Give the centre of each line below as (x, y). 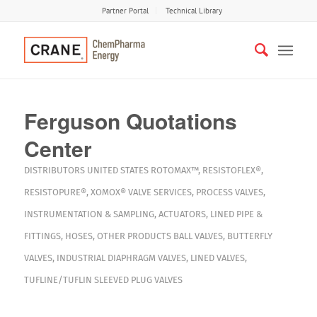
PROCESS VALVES (229, 192)
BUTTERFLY (249, 236)
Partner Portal (125, 11)
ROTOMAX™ (174, 170)
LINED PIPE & (236, 214)
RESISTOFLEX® (231, 170)
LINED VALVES (217, 258)
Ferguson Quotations (130, 121)
